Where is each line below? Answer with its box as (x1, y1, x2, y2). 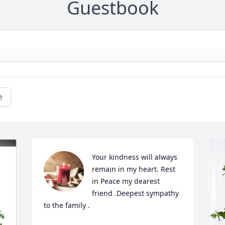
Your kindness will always (92, 152, 178, 162)
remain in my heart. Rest (92, 164, 176, 174)
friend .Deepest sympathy (92, 188, 179, 198)
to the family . (44, 200, 90, 210)
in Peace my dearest (92, 176, 160, 186)
